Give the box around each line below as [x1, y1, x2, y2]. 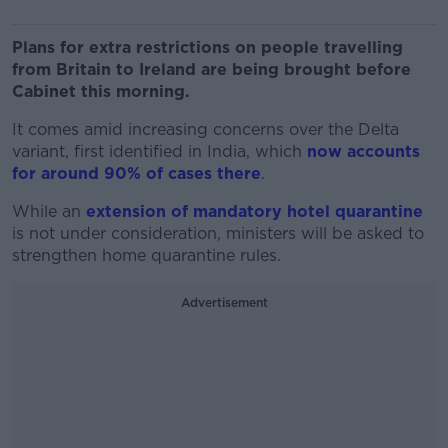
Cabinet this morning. [12, 82, 190, 101]
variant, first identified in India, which [12, 142, 307, 161]
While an [12, 202, 86, 221]
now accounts [307, 142, 420, 161]
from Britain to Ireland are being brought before [12, 60, 411, 79]
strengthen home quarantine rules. [12, 246, 281, 265]
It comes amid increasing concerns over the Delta [12, 120, 399, 139]
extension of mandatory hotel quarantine [86, 202, 423, 221]
